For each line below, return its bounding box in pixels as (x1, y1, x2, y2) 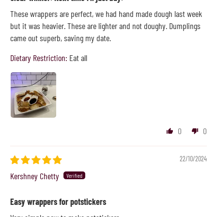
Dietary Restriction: (10, 52, 68, 63)
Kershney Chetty (10, 170, 60, 181)
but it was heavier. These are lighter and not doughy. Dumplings (10, 20, 201, 31)
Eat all (69, 52, 88, 63)
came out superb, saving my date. (10, 32, 111, 43)
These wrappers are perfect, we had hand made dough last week (10, 8, 202, 19)
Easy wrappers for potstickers (10, 196, 107, 207)
